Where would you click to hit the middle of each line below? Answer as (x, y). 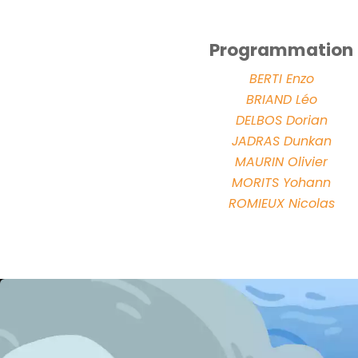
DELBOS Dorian (281, 120)
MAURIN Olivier (281, 161)
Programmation (281, 50)
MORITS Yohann (281, 182)
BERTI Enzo (281, 78)
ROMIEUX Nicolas (281, 203)
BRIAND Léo (281, 99)
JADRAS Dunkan (281, 141)
